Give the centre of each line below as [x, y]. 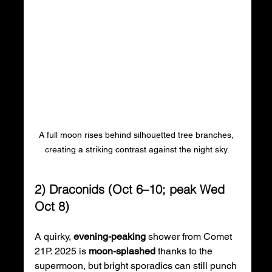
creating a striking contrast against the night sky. [138, 150]
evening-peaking [109, 237]
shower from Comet [190, 237]
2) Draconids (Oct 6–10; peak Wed [131, 189]
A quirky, [54, 237]
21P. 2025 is [61, 251]
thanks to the [185, 251]
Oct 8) [52, 206]
